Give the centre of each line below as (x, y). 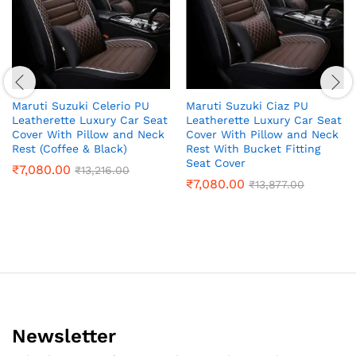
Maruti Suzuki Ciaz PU (247, 105)
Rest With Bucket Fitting (253, 148)
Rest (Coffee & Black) (70, 148)
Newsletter (64, 336)
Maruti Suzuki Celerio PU (81, 105)
